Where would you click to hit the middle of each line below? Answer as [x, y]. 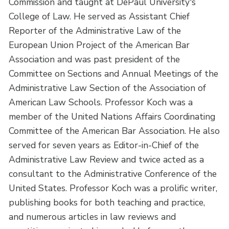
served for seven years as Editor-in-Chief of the [104, 145]
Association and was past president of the [95, 59]
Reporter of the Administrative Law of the [95, 30]
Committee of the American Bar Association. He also [114, 131]
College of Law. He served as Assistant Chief [99, 16]
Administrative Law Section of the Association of [108, 88]
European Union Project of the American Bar [99, 45]
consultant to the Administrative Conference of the [113, 174]
